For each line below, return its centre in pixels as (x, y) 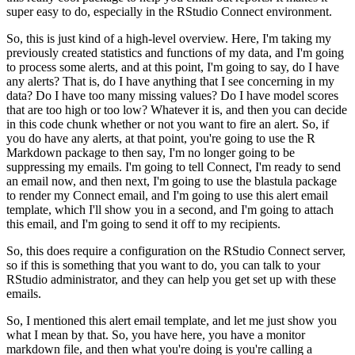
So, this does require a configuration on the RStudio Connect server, (176, 250)
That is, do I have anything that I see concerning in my (198, 81)
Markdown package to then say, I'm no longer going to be (151, 152)
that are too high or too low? (77, 109)
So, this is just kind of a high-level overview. (117, 38)
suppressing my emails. (64, 166)
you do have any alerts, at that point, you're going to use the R (161, 138)
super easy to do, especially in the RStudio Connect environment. (169, 11)
